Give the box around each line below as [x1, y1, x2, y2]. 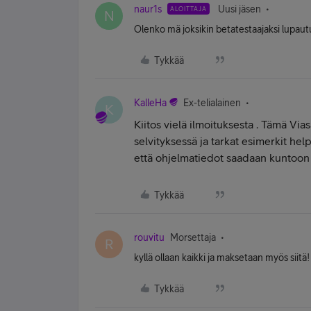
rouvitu [134, 232, 165, 243]
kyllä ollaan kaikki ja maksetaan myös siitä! [134, 252, 310, 263]
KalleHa [134, 97, 167, 108]
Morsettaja [170, 232, 216, 243]
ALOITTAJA [170, 5, 207, 12]
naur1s [134, 3, 162, 15]
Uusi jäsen [218, 3, 261, 15]
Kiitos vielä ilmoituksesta [134, 118, 256, 131]
